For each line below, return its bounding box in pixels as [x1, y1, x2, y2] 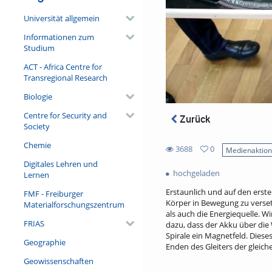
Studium [23, 42, 55, 53]
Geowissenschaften [23, 255, 93, 267]
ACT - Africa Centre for [23, 61, 102, 72]
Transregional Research [23, 72, 107, 83]
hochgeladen [171, 168, 220, 179]
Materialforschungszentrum [23, 199, 124, 210]
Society [23, 120, 50, 132]
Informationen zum [23, 31, 94, 42]
